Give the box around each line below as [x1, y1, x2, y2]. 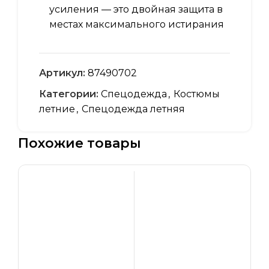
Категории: [39, 88, 98, 100]
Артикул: [39, 67, 88, 79]
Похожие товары [18, 135, 141, 152]
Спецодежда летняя [82, 103, 185, 115]
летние [39, 103, 75, 115]
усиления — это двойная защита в [49, 4, 223, 16]
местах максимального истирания [49, 19, 224, 31]
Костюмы [174, 88, 220, 100]
